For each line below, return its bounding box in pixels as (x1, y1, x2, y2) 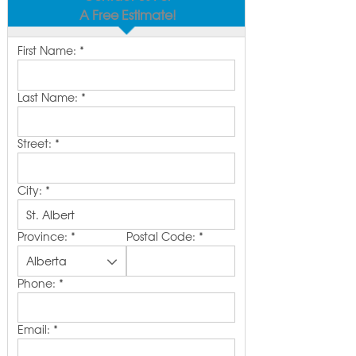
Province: (17, 228, 71, 244)
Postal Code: (126, 228, 199, 244)
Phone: (17, 274, 59, 291)
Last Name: (17, 88, 81, 105)
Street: (17, 135, 55, 151)
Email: (17, 321, 53, 337)
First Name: (17, 42, 79, 58)
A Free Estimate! (79, 5, 176, 24)
